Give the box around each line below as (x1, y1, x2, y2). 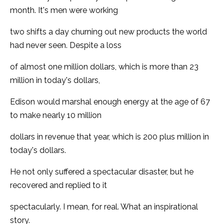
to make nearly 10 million (10, 110, 101, 120)
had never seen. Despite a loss (10, 40, 121, 50)
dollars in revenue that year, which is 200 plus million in (10, 131, 209, 141)
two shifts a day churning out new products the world (10, 26, 207, 36)
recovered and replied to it (10, 180, 107, 190)
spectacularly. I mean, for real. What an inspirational (10, 201, 198, 211)
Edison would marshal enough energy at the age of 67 (10, 96, 210, 106)
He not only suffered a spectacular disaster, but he (10, 166, 193, 176)
